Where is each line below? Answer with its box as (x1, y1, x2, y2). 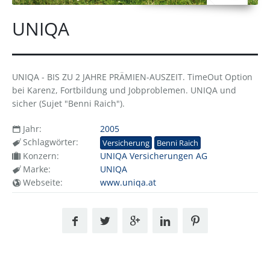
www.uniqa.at (99, 176, 156, 188)
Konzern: (20, 149, 59, 162)
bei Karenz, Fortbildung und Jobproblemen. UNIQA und (12, 84, 236, 96)
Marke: (20, 163, 51, 175)
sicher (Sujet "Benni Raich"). (12, 97, 125, 109)
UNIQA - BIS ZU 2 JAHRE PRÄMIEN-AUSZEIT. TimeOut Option (12, 71, 253, 83)
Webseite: (20, 176, 63, 188)
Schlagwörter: (20, 136, 78, 148)
